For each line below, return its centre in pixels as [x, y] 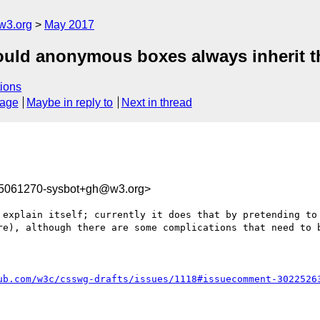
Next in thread [156, 103]
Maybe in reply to [70, 103]
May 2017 [69, 25]
